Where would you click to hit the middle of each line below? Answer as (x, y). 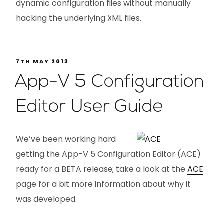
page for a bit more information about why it (103, 184)
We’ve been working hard (66, 139)
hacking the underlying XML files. (79, 18)
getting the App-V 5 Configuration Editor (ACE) (108, 154)
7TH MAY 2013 (42, 61)
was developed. (46, 199)
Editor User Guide (90, 107)
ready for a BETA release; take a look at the (102, 169)
